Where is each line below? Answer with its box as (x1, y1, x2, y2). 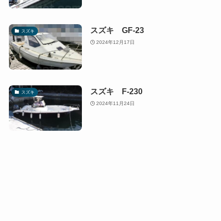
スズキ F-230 (90, 87, 143, 96)
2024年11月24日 (96, 100, 135, 106)
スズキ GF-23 (90, 26, 144, 35)
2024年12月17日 (96, 39, 135, 45)
